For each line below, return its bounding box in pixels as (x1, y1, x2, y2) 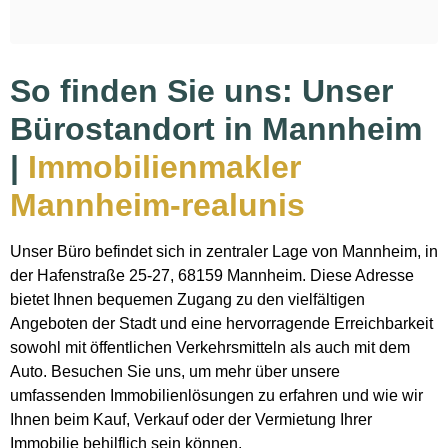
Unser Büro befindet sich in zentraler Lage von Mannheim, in (10, 243, 438, 261)
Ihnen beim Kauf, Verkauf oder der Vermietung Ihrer (10, 411, 372, 429)
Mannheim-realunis (10, 187, 305, 224)
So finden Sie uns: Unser (10, 73, 393, 110)
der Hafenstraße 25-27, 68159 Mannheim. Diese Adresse (10, 267, 414, 285)
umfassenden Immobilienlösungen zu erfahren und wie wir (10, 387, 423, 405)
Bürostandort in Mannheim (10, 111, 422, 148)
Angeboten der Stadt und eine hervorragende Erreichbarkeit (10, 315, 433, 333)
